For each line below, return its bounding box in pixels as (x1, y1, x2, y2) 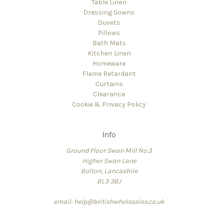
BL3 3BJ (97, 177, 121, 185)
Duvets (98, 18, 120, 27)
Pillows (98, 29, 120, 37)
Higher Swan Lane (82, 157, 136, 165)
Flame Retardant (82, 70, 136, 78)
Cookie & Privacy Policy (72, 100, 146, 109)
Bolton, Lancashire (80, 167, 138, 175)
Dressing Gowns (83, 8, 135, 17)
